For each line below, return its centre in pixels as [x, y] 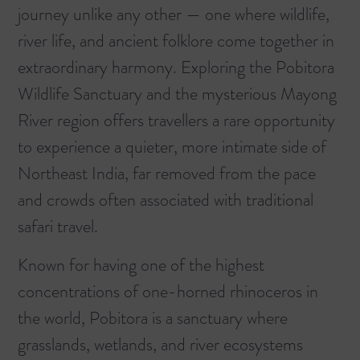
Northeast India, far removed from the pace [167, 174]
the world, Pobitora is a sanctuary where [153, 317]
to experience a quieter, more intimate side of [172, 147]
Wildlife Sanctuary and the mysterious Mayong [177, 94]
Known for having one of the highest [141, 264]
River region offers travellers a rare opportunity [176, 121]
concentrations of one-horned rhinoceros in [168, 291]
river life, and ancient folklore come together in [176, 41]
